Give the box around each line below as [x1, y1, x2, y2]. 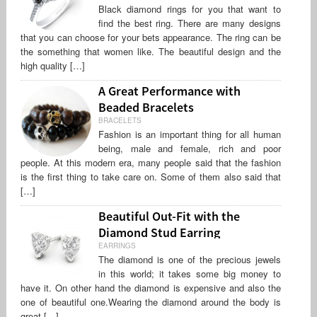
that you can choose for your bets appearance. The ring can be [20, 30, 281, 45]
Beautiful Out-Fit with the [98, 208, 240, 225]
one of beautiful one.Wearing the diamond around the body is [20, 295, 281, 309]
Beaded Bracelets [98, 99, 194, 113]
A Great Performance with [98, 83, 241, 100]
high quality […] [20, 59, 85, 73]
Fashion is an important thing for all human [98, 127, 281, 142]
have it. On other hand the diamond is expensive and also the [20, 281, 281, 295]
